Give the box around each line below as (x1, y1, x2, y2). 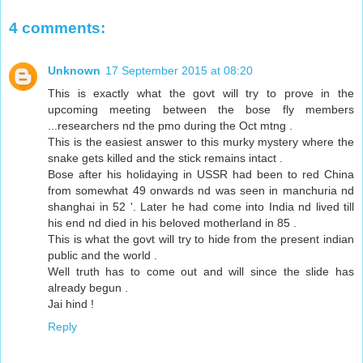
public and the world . (48, 248, 157, 262)
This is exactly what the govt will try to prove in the (48, 86, 354, 100)
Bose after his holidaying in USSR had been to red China (48, 167, 354, 181)
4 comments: (9, 19, 105, 37)
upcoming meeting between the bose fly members (48, 102, 354, 116)
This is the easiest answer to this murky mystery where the (48, 135, 354, 148)
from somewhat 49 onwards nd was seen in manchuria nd (48, 183, 354, 197)
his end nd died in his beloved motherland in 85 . (48, 216, 297, 229)
